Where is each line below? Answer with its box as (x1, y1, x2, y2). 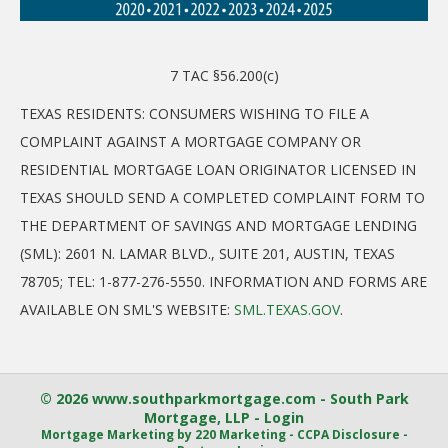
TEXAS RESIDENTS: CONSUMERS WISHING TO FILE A (20, 103, 369, 123)
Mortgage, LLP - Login (144, 407, 304, 427)
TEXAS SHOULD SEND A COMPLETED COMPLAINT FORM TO (20, 187, 425, 207)
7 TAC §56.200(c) (169, 65, 279, 85)
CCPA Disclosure (296, 425, 400, 443)
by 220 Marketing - (173, 425, 297, 443)
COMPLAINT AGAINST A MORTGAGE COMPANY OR (20, 131, 361, 151)
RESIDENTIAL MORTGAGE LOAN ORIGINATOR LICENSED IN (20, 159, 416, 179)
